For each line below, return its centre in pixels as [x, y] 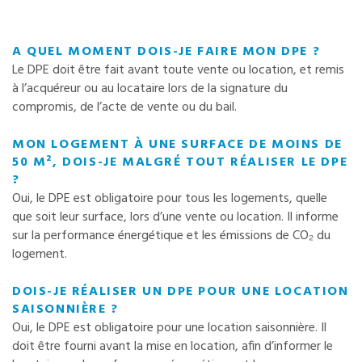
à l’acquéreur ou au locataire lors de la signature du [150, 89]
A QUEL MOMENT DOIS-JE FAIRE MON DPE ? [166, 52]
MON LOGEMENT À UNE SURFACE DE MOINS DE [177, 144]
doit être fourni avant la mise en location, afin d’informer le [173, 346]
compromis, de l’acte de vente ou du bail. [124, 107]
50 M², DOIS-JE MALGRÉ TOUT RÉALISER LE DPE [180, 162]
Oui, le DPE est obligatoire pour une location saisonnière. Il [169, 328]
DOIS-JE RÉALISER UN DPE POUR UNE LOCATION [181, 291]
